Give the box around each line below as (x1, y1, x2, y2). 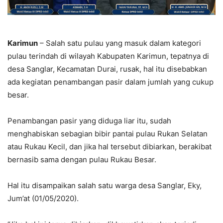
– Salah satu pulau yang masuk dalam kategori (38, 38, 201, 48)
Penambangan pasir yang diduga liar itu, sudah (7, 115, 171, 125)
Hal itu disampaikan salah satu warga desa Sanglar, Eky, (7, 180, 202, 190)
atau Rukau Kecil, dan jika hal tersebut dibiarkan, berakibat (7, 141, 212, 151)
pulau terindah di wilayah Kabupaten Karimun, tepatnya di (7, 51, 209, 61)
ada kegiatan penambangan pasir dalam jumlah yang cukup (7, 77, 214, 87)
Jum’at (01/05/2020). (7, 193, 79, 203)
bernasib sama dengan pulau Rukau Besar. (7, 154, 156, 164)
